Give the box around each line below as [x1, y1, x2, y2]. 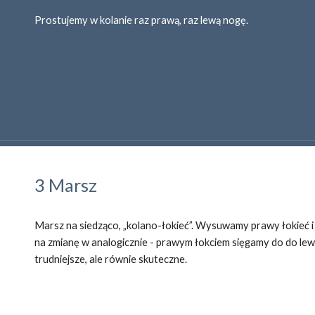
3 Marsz [34, 174, 98, 195]
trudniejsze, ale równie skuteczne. [34, 253, 188, 265]
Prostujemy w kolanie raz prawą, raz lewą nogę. [34, 14, 249, 26]
